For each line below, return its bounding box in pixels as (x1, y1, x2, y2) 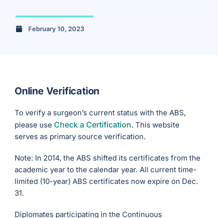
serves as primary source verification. (15, 132, 146, 142)
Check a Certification (54, 120, 132, 130)
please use (15, 120, 54, 130)
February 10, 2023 (28, 24, 84, 33)
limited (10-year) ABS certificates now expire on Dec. (15, 177, 199, 186)
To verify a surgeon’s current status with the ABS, (15, 108, 186, 118)
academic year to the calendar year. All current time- (15, 165, 197, 175)
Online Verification (15, 85, 100, 97)
